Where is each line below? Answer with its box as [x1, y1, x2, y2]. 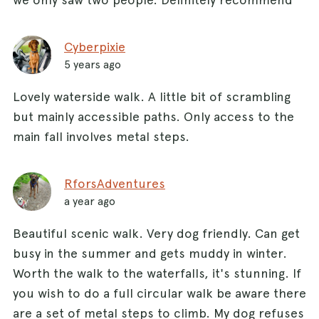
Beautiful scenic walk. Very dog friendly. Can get [13, 225, 300, 241]
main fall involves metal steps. [13, 128, 189, 144]
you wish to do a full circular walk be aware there [13, 285, 306, 300]
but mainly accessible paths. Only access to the [13, 108, 294, 124]
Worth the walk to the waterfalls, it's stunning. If [13, 265, 301, 281]
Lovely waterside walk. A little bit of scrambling [13, 88, 291, 104]
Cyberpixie [64, 38, 125, 54]
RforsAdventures [64, 175, 165, 191]
